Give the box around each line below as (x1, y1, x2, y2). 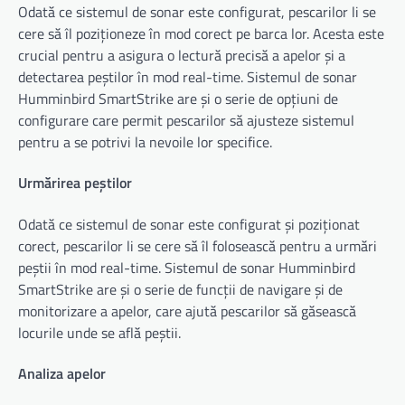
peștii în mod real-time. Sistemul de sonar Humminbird (18, 256, 355, 278)
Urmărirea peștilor (18, 172, 132, 194)
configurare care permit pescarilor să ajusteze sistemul (18, 109, 354, 131)
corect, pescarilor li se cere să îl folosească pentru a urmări (18, 234, 377, 257)
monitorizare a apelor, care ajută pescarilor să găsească (18, 299, 356, 322)
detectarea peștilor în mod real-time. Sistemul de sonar (18, 66, 357, 88)
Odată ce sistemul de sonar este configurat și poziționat (18, 212, 360, 235)
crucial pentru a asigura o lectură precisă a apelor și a (18, 44, 345, 66)
